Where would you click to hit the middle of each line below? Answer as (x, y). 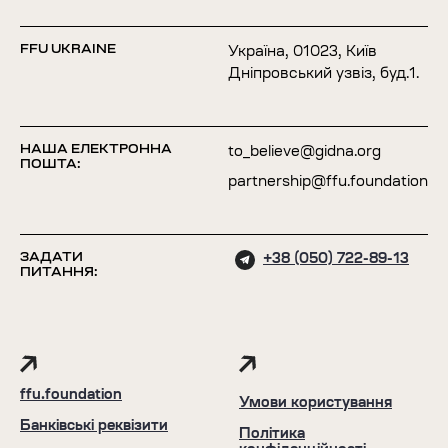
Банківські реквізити (94, 427)
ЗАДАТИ (51, 257)
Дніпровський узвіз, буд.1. (323, 75)
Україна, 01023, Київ (302, 53)
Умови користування (315, 404)
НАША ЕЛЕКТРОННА (96, 149)
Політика (272, 435)
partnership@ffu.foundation (328, 183)
